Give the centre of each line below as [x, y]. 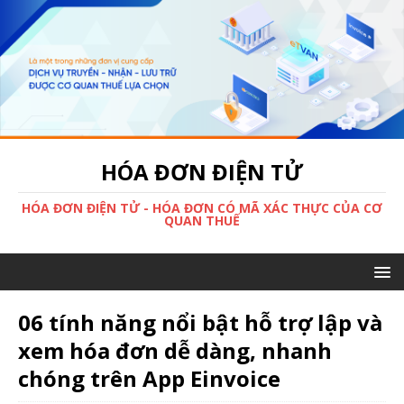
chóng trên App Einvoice [149, 379]
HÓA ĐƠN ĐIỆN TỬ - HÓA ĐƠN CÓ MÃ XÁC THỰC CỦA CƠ [202, 208]
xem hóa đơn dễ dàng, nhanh [175, 351]
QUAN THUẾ [202, 221]
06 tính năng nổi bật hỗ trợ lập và [200, 323]
